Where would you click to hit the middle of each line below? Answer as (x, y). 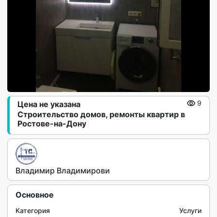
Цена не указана (49, 104)
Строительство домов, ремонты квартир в (101, 114)
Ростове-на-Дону (52, 124)
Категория (33, 210)
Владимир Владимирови (63, 170)
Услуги (190, 210)
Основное (35, 195)
